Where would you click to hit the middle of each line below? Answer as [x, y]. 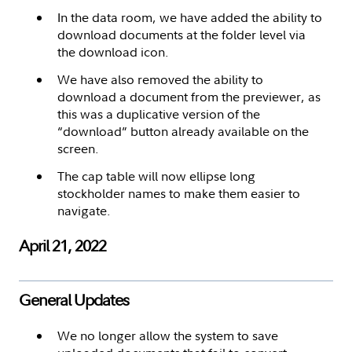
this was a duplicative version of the [159, 114]
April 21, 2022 [62, 245]
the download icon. [113, 51]
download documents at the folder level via [181, 34]
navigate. [84, 210]
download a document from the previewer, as [189, 96]
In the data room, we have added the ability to [190, 17]
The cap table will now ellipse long [156, 176]
